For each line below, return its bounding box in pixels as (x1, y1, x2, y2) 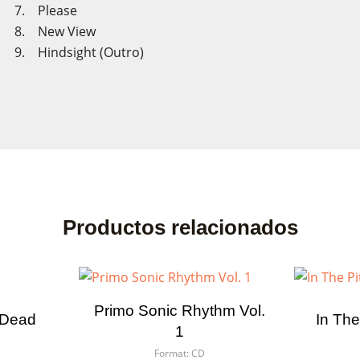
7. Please (14, 2, 112, 19)
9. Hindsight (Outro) (14, 43, 144, 61)
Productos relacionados (62, 215, 298, 239)
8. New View (14, 22, 131, 40)
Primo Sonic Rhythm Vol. (94, 302, 266, 319)
